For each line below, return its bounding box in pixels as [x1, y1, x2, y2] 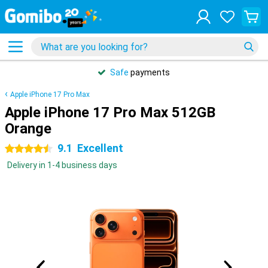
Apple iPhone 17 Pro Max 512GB [5, 104, 215, 121]
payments [129, 68, 170, 77]
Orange [5, 120, 51, 137]
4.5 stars [5, 144, 39, 154]
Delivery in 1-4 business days [7, 160, 117, 170]
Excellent [77, 142, 123, 154]
